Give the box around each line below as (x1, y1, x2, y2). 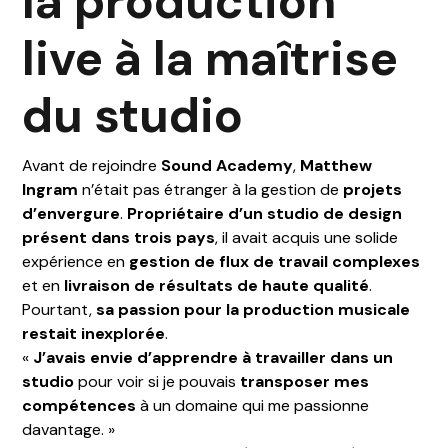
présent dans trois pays (22, 226, 216, 248)
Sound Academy (161, 154, 294, 176)
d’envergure (22, 202, 121, 224)
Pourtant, (22, 298, 97, 320)
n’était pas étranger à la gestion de (78, 178, 344, 200)
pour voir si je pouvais (74, 370, 241, 392)
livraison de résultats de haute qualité (64, 274, 370, 296)
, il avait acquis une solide (215, 226, 399, 248)
